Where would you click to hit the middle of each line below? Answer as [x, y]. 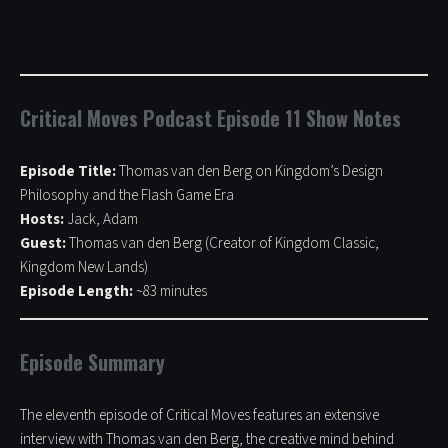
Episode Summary [92, 362]
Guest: [43, 244]
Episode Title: [68, 172]
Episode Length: [76, 292]
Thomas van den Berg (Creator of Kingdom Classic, [222, 244]
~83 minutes [170, 292]
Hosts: [42, 220]
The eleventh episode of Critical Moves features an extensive [199, 416]
